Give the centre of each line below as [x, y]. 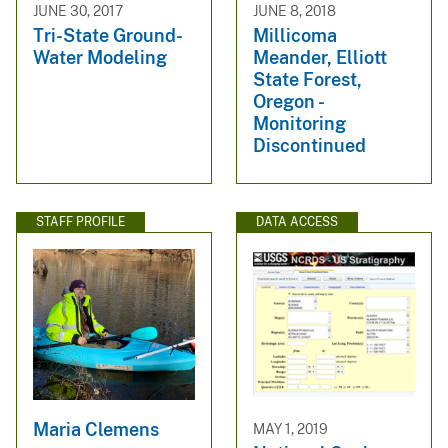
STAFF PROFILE [80, 221]
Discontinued [309, 145]
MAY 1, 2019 [290, 429]
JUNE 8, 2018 [294, 11]
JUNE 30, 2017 [78, 11]
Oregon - [288, 101]
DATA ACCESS [297, 221]
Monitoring [299, 123]
